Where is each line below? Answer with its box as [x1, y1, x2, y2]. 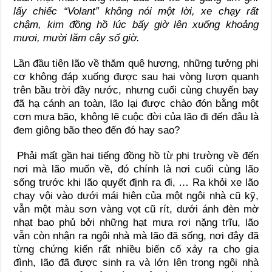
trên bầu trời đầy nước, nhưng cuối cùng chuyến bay [13, 84, 259, 96]
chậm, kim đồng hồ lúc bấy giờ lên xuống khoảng [13, 18, 259, 30]
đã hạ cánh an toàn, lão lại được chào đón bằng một [13, 97, 259, 109]
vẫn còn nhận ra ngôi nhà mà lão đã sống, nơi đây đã [13, 229, 259, 242]
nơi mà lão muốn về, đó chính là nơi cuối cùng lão [13, 163, 259, 175]
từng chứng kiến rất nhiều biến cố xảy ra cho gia [13, 243, 259, 255]
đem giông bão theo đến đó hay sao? [13, 124, 180, 136]
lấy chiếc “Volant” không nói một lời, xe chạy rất [13, 5, 259, 17]
